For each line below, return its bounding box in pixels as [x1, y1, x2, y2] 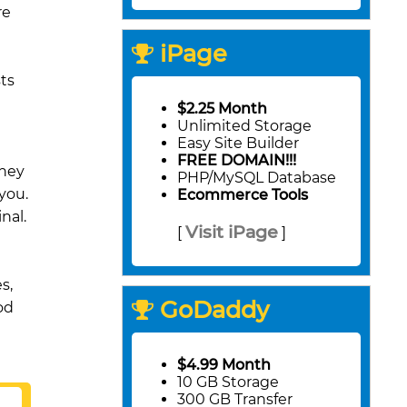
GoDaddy [154, 295, 269, 323]
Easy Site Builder [177, 134, 299, 152]
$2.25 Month [177, 100, 267, 117]
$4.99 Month [177, 356, 271, 373]
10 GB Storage [177, 373, 279, 391]
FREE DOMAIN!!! [177, 152, 296, 169]
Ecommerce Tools [177, 186, 308, 203]
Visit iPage [185, 221, 278, 243]
